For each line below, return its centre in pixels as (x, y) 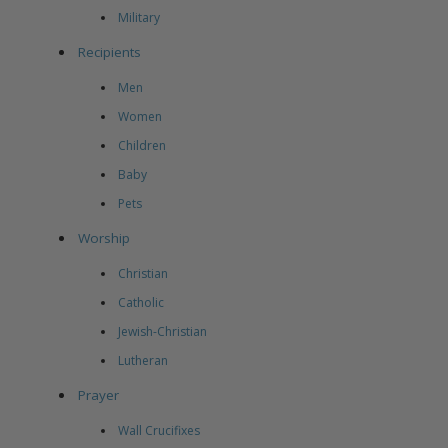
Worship (104, 238)
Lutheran (142, 361)
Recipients (109, 52)
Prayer (98, 395)
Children (141, 146)
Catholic (140, 303)
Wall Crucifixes (158, 431)
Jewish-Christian (162, 332)
